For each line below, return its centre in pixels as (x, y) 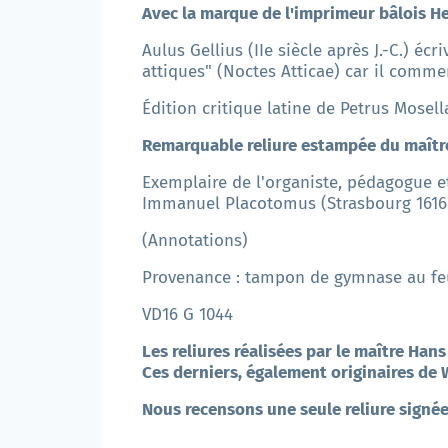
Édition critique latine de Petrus (268, 109)
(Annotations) (195, 241)
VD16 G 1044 (187, 315)
